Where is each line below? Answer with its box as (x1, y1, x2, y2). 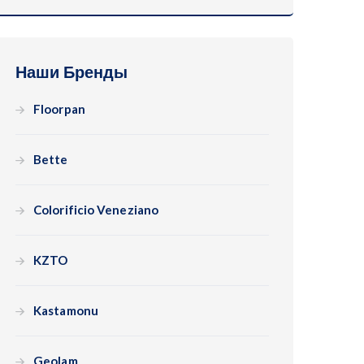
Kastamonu (33, 303, 98, 318)
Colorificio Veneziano (33, 202, 159, 217)
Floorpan (33, 102, 85, 116)
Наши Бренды (15, 62, 128, 81)
